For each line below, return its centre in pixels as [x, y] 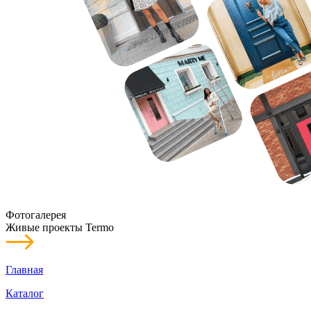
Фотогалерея [36, 215]
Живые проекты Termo [60, 227]
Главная [24, 270]
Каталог [25, 293]
